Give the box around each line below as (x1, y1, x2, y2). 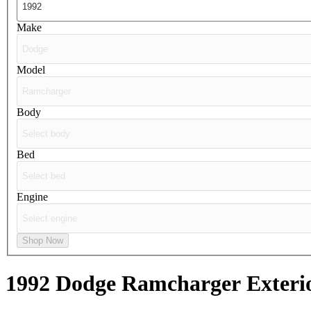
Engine (17, 190, 48, 203)
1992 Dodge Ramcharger (6, 271, 246, 296)
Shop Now (22, 235, 63, 246)
